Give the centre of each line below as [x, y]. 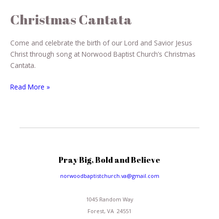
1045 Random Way [109, 199]
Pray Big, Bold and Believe [109, 160]
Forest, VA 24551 [109, 211]
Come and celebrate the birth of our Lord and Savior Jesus [101, 43]
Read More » [30, 87]
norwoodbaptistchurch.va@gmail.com [109, 176]
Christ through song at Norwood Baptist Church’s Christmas [103, 54]
